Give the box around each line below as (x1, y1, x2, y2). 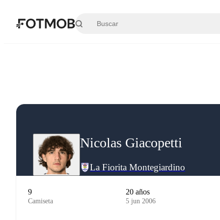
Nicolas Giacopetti (80, 135, 182, 150)
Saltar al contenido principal (15, 11, 115, 21)
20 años (126, 188, 150, 196)
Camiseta (28, 197, 53, 205)
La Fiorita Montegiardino (90, 162, 185, 172)
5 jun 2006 (126, 197, 156, 205)
